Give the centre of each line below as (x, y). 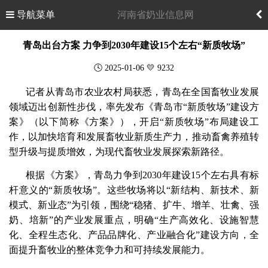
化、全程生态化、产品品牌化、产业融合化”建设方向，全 (134, 235)
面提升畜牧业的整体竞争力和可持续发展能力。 (109, 250)
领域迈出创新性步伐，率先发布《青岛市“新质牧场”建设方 (134, 107)
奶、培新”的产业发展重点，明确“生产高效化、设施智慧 (134, 220)
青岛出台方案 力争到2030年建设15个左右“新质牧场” (134, 45)
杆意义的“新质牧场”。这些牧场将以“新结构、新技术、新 (134, 190)
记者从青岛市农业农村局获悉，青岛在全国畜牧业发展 (142, 92)
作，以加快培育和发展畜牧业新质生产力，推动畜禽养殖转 (134, 137)
